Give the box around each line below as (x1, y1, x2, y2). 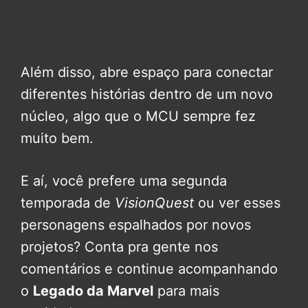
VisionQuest (115, 195, 194, 212)
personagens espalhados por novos (21, 217, 251, 234)
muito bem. (21, 130, 93, 147)
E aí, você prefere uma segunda (21, 173, 227, 190)
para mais (153, 283, 219, 300)
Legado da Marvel (33, 283, 153, 300)
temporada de (21, 195, 115, 212)
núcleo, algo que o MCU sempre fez (21, 108, 256, 125)
